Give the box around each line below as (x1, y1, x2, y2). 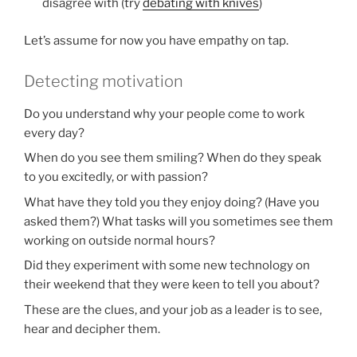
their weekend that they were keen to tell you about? (24, 277, 320, 292)
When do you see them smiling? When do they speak (24, 151, 321, 166)
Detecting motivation (24, 71, 183, 91)
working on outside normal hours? (24, 233, 215, 248)
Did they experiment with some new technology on (24, 258, 310, 273)
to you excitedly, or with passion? (24, 170, 208, 185)
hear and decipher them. (24, 321, 160, 336)
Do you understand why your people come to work (24, 106, 304, 121)
